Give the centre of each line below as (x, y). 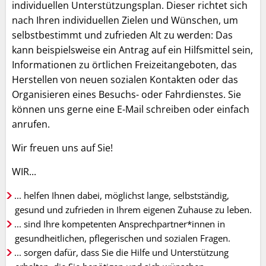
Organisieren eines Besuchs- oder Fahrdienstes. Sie (126, 94)
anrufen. (31, 124)
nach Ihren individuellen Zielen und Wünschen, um (125, 20)
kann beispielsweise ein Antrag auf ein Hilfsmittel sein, (132, 50)
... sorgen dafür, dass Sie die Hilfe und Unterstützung (121, 252)
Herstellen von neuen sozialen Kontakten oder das (125, 80)
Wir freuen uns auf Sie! (62, 148)
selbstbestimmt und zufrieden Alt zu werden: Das (122, 35)
